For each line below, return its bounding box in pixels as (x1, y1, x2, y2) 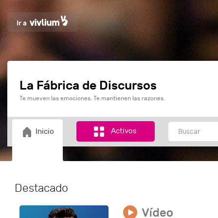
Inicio (34, 127, 58, 136)
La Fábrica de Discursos (19, 78, 157, 93)
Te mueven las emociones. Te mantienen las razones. (19, 95, 165, 102)
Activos (111, 127, 137, 135)
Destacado (15, 182, 68, 195)
